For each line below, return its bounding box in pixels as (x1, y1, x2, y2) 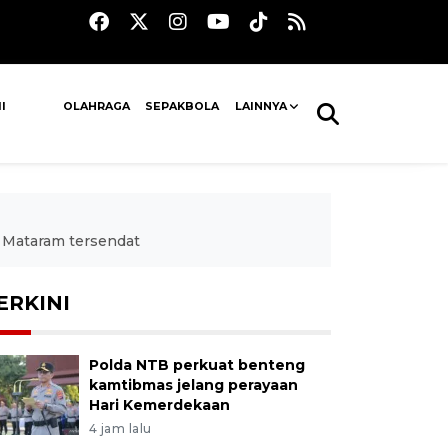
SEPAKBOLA (145, 99, 220, 113)
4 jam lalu (88, 421, 152, 436)
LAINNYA (234, 99, 287, 113)
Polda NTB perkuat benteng (88, 356, 305, 374)
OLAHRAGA (63, 99, 131, 113)
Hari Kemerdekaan (88, 396, 230, 414)
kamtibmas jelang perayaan (88, 376, 298, 394)
